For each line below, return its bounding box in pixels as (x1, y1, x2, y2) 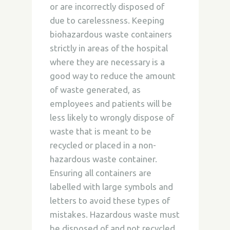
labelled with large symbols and (49, 182, 173, 191)
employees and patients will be (49, 99, 172, 108)
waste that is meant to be (49, 126, 151, 136)
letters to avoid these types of (49, 196, 170, 205)
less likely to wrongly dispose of (49, 112, 174, 122)
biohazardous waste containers (49, 29, 172, 39)
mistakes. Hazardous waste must (49, 209, 180, 219)
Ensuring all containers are (49, 168, 151, 178)
